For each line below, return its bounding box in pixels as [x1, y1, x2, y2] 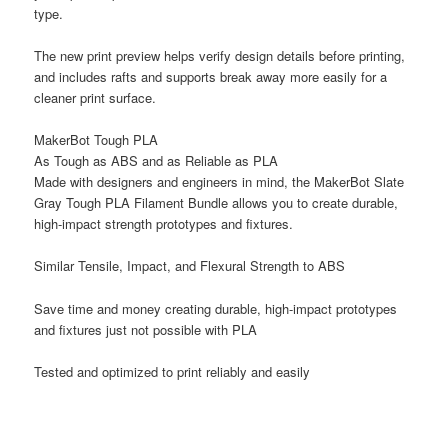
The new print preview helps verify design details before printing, [34, 46, 406, 66]
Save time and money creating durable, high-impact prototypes [34, 298, 398, 318]
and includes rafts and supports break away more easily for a [34, 67, 388, 87]
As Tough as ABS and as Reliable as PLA [34, 151, 279, 171]
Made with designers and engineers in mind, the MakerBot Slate [34, 172, 405, 192]
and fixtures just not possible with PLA [34, 319, 258, 339]
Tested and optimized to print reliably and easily [34, 361, 311, 381]
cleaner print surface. [34, 88, 157, 108]
